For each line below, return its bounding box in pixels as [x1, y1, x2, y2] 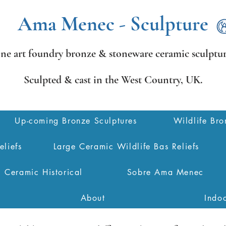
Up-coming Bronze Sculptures [15, 116, 137, 126]
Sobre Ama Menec [127, 167, 204, 178]
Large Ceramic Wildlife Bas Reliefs [53, 141, 199, 152]
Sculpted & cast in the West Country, [23, 73, 183, 86]
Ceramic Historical [5, 167, 83, 178]
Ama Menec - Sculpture [18, 12, 208, 36]
